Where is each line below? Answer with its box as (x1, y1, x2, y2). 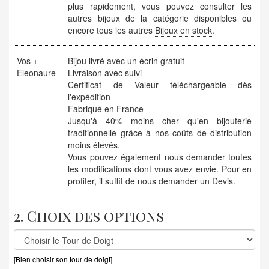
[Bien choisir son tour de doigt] (14, 254, 113, 265)
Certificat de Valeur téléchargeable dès (68, 79, 252, 91)
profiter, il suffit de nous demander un (68, 175, 213, 187)
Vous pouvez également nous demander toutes (68, 151, 252, 163)
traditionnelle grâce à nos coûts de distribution (68, 127, 252, 139)
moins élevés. (68, 139, 121, 151)
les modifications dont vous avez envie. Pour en (68, 163, 252, 175)
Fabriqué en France (68, 103, 144, 115)
